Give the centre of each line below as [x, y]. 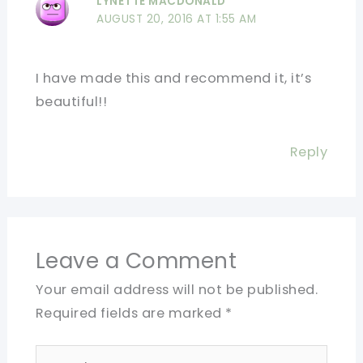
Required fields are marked [130, 314]
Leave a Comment [136, 261]
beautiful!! [71, 102]
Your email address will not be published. [177, 290]
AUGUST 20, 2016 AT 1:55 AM [177, 19]
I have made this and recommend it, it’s [173, 79]
